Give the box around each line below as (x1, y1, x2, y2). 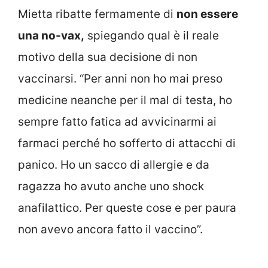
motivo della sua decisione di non (18, 50, 197, 64)
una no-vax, (18, 28, 84, 42)
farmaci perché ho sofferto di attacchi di (18, 136, 236, 150)
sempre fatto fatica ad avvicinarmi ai (18, 114, 217, 129)
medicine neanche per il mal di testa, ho (18, 93, 232, 107)
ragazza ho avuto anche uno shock (18, 179, 204, 193)
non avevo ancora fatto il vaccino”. (18, 222, 203, 236)
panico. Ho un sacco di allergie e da (18, 157, 209, 172)
